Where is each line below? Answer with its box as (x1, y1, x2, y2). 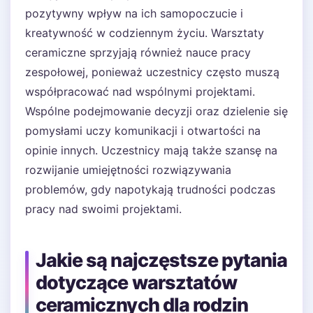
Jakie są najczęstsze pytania (36, 249, 288, 272)
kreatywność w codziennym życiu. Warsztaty (25, 26, 264, 40)
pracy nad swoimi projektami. (25, 202, 182, 216)
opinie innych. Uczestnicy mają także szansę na (25, 143, 277, 157)
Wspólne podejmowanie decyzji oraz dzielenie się (25, 104, 288, 118)
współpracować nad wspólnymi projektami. (25, 85, 255, 99)
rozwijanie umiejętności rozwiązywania (25, 163, 231, 177)
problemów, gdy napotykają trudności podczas (25, 182, 275, 196)
